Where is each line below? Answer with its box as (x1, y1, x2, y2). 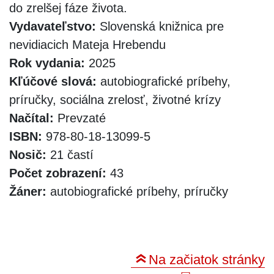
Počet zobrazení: (9, 166, 106, 180)
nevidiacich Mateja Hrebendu (9, 37, 166, 51)
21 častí (46, 147, 94, 161)
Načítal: (9, 111, 54, 125)
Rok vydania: (9, 56, 85, 70)
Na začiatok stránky (149, 251, 265, 267)
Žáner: (9, 184, 46, 198)
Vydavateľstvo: (9, 19, 96, 33)
